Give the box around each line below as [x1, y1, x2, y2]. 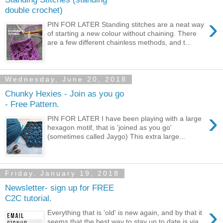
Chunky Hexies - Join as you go [5, 89, 124, 99]
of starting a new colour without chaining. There [47, 29, 197, 37]
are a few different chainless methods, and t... [47, 38, 192, 46]
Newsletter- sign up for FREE [5, 183, 114, 193]
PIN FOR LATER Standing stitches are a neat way [47, 20, 205, 28]
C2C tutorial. [5, 193, 52, 204]
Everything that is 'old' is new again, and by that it [47, 208, 203, 217]
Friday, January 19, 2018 [5, 169, 119, 178]
